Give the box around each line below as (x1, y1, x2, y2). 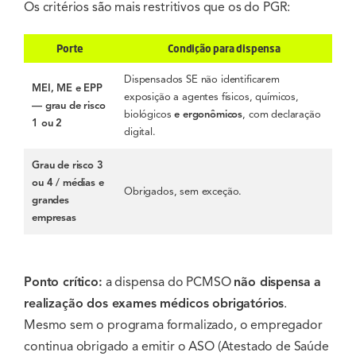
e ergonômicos (174, 107, 243, 121)
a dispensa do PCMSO (102, 273, 234, 290)
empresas (32, 211, 76, 224)
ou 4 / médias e (32, 176, 104, 189)
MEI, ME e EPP (32, 81, 103, 95)
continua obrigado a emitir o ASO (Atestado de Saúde (24, 338, 329, 354)
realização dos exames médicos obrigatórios (24, 295, 284, 311)
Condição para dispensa (168, 41, 281, 55)
